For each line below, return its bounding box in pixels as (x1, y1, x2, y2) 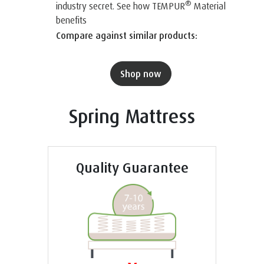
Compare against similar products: (61, 29, 197, 41)
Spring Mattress (69, 104, 195, 128)
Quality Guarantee (75, 158, 189, 176)
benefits (56, 14, 87, 27)
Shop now (125, 67, 161, 80)
